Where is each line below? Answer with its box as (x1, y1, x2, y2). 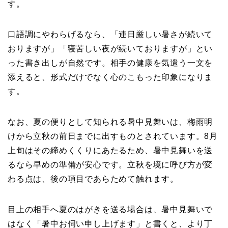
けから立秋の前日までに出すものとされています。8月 (8, 131, 218, 140)
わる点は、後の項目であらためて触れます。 (8, 174, 179, 183)
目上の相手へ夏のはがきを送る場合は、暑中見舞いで (8, 205, 213, 214)
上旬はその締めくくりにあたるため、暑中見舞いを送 (8, 146, 213, 155)
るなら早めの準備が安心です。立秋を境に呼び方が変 (8, 160, 213, 169)
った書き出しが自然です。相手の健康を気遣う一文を (8, 58, 213, 67)
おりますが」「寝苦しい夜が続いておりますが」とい (8, 44, 213, 53)
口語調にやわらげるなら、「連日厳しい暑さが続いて (8, 30, 213, 39)
